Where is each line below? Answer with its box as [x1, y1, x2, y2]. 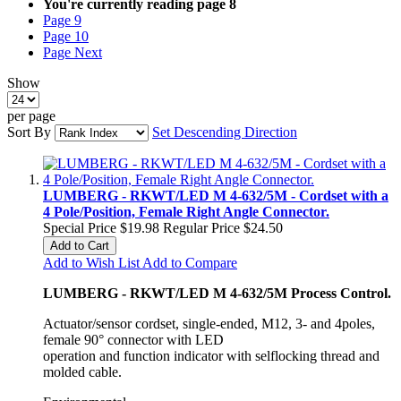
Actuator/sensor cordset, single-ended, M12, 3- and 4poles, [43, 315, 375, 331]
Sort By [7, 124, 51, 140]
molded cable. [43, 363, 122, 380]
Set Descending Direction [152, 124, 297, 140]
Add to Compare [142, 254, 237, 270]
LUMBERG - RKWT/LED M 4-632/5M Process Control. [43, 285, 391, 301]
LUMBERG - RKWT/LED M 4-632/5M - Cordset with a [43, 187, 388, 203]
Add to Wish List [43, 254, 140, 270]
